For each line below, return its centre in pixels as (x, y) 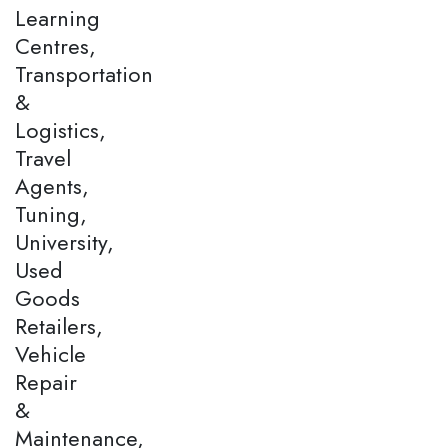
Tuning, (51, 214)
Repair (46, 382)
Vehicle (50, 354)
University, (64, 242)
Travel (43, 158)
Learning (57, 18)
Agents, (52, 186)
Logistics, (60, 130)
